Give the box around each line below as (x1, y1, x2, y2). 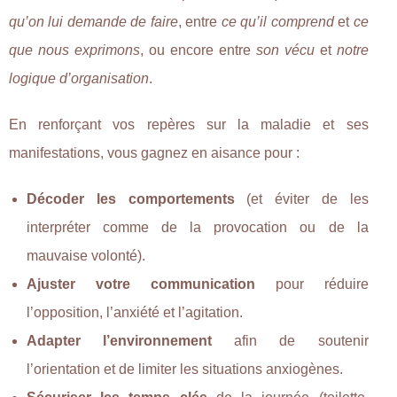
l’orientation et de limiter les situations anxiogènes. (27, 361, 343, 377)
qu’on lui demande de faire (9, 13, 178, 29)
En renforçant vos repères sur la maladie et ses (9, 116, 369, 132)
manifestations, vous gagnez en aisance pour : (9, 144, 300, 160)
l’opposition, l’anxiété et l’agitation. (27, 304, 243, 320)
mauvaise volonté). (27, 247, 145, 263)
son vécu (255, 42, 315, 58)
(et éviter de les (234, 191, 369, 206)
